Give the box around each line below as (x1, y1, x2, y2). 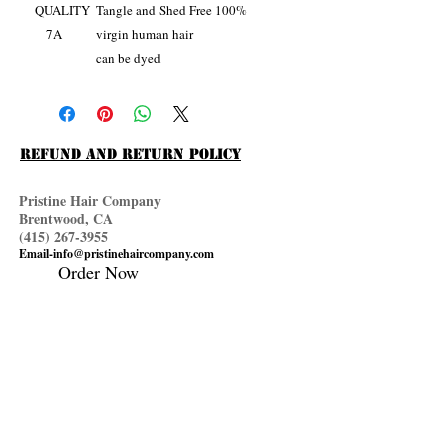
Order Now (19, 260, 145, 285)
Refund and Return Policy (20, 145, 241, 164)
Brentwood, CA (19, 208, 118, 230)
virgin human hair (96, 25, 232, 44)
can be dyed (96, 49, 161, 68)
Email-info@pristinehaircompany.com (19, 245, 243, 263)
